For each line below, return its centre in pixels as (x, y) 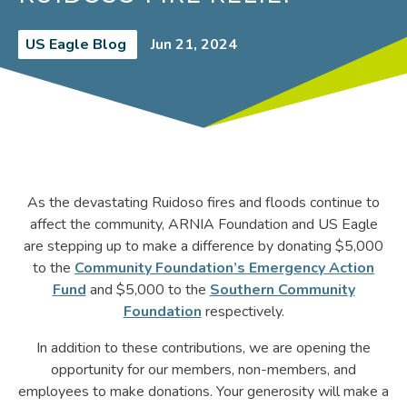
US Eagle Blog (78, 44)
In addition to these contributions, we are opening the (203, 347)
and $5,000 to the (148, 289)
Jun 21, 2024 (194, 44)
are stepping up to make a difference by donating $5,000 (203, 246)
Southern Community (282, 289)
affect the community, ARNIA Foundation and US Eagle (203, 224)
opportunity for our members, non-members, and (203, 369)
